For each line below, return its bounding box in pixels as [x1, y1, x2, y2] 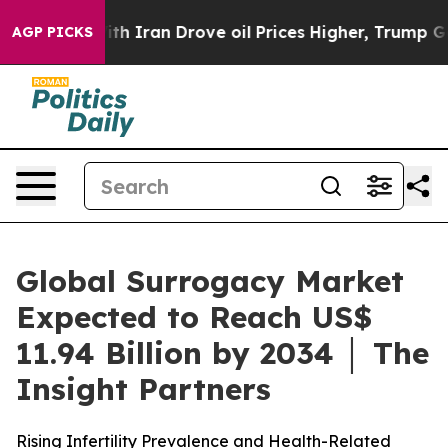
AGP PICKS [12, 23, 93, 41]
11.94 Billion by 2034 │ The [16, 334, 429, 372]
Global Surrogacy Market [16, 262, 404, 300]
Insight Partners [16, 370, 271, 408]
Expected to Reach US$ [16, 298, 372, 336]
